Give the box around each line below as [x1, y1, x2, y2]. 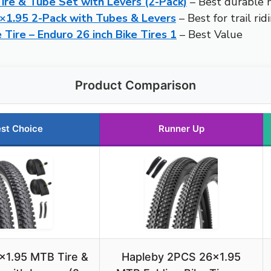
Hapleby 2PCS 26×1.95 [122, 250, 241, 264]
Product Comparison [75, 78, 196, 93]
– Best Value [177, 27, 243, 42]
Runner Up [158, 123, 204, 135]
